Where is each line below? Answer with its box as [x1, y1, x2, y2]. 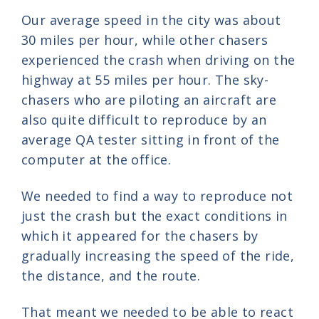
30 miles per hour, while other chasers [21, 31, 268, 48]
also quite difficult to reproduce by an [21, 110, 267, 128]
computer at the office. [21, 150, 172, 168]
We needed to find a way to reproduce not [21, 187, 293, 205]
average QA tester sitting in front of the [21, 130, 280, 148]
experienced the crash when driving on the [21, 51, 296, 68]
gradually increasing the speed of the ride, [21, 247, 295, 265]
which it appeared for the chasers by [21, 227, 258, 245]
